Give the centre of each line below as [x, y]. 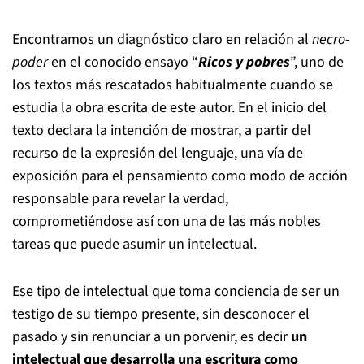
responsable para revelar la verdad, [120, 199]
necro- [331, 39]
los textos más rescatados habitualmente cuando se [173, 85]
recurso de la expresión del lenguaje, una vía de [158, 153]
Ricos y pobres [244, 62]
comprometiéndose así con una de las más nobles [167, 221]
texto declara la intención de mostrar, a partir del [162, 130]
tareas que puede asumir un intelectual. [134, 244]
